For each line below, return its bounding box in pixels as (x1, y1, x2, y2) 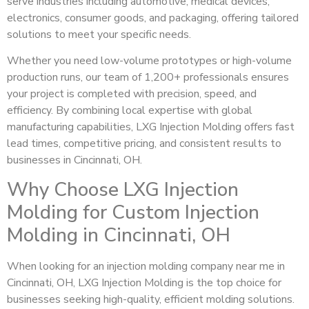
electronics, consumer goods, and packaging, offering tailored (7, 10, 299, 26)
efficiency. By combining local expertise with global (7, 103, 252, 119)
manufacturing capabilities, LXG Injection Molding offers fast (7, 119, 295, 135)
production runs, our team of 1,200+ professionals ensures (7, 70, 289, 86)
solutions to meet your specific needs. (7, 26, 191, 42)
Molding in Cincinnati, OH (7, 221, 230, 248)
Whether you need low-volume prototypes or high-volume (7, 53, 292, 69)
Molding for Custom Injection (7, 199, 259, 226)
